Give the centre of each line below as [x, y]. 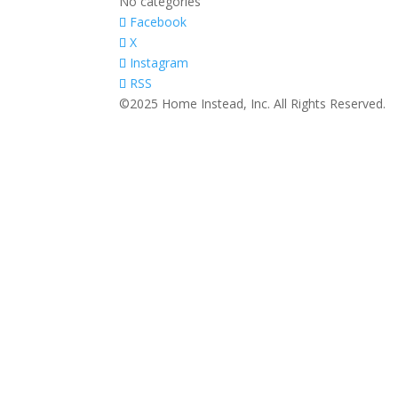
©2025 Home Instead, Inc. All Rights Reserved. [253, 103]
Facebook [159, 22]
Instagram [159, 63]
